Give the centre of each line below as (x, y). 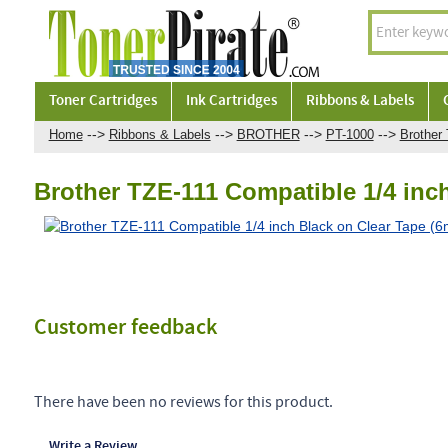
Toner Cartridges (102, 101)
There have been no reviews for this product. (183, 402)
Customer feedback (125, 327)
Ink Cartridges (231, 101)
